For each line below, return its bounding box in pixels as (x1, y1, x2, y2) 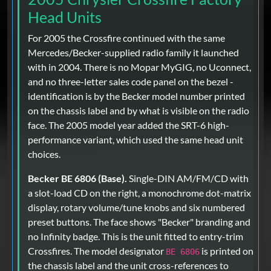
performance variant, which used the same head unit (28, 134, 243, 146)
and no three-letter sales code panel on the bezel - (28, 76, 233, 88)
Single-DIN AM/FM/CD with (127, 172, 249, 184)
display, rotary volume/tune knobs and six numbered (28, 201, 245, 214)
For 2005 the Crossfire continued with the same (28, 32, 225, 44)
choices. (28, 148, 60, 160)
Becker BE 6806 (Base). (28, 172, 127, 184)
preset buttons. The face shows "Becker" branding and (28, 216, 250, 228)
